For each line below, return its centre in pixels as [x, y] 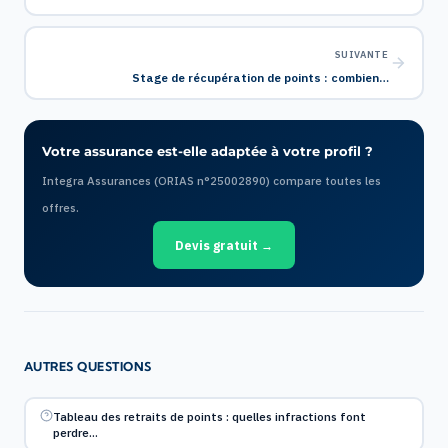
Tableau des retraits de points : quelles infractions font [210, 416]
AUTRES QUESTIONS [88, 366]
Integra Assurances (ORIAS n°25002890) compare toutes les [211, 180]
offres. [60, 207]
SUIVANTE [361, 54]
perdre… [76, 432]
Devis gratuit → [224, 245]
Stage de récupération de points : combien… [260, 77]
